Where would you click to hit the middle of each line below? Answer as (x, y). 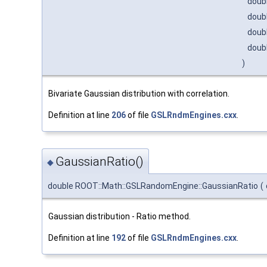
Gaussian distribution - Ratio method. (119, 216)
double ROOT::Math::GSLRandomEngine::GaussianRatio (153, 186)
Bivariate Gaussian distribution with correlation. (139, 94)
